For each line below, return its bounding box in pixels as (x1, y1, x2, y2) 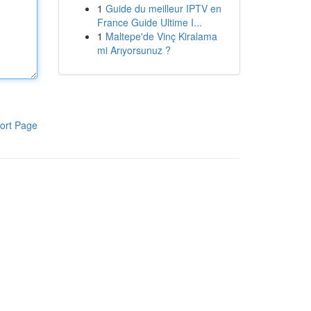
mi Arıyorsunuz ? (96, 43, 171, 57)
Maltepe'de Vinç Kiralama (105, 29, 217, 43)
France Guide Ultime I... (96, 15, 202, 29)
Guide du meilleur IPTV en (105, 1, 221, 15)
